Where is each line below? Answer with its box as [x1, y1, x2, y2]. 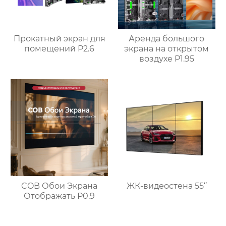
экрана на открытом [124, 43, 209, 53]
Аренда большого [129, 33, 205, 43]
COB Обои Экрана [21, 181, 98, 191]
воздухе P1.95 [139, 53, 194, 64]
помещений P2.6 [24, 43, 95, 53]
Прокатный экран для [13, 33, 105, 43]
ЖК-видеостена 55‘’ [126, 181, 207, 191]
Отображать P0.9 [24, 191, 95, 201]
